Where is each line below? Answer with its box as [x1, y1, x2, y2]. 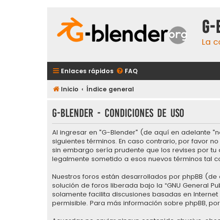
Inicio [61, 84, 79, 93]
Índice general [86, 84, 135, 93]
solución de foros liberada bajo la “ [52, 181, 167, 191]
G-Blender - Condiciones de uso [52, 107, 184, 119]
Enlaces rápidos [61, 66, 113, 75]
